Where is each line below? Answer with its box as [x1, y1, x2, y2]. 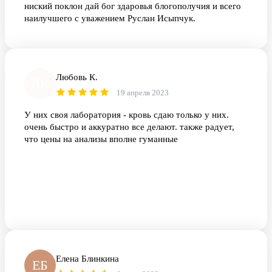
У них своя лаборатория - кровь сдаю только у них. [24, 110, 229, 120]
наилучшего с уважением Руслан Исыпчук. [24, 13, 195, 24]
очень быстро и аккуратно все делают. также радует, [24, 122, 234, 132]
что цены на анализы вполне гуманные [24, 134, 178, 144]
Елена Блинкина [56, 254, 119, 264]
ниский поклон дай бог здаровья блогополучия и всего [24, 1, 241, 12]
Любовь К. [56, 72, 98, 83]
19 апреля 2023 [117, 88, 169, 98]
